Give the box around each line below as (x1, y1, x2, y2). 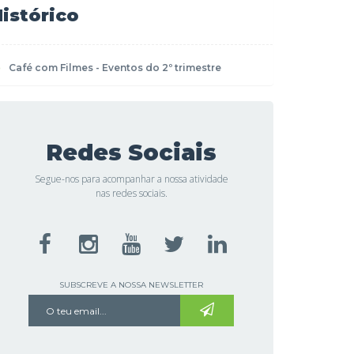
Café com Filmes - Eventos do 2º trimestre (9, 62, 221, 73)
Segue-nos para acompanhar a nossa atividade (34, 172, 228, 186)
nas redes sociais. (95, 186, 168, 200)
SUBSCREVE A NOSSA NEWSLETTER (59, 280, 203, 290)
